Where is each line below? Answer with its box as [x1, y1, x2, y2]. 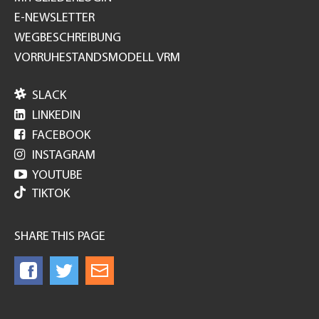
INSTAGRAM [32, 149, 95, 162]
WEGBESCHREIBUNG [14, 31, 121, 45]
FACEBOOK [32, 129, 90, 142]
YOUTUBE [32, 169, 83, 182]
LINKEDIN [32, 109, 80, 122]
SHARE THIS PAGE [14, 230, 105, 244]
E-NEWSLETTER [14, 11, 95, 25]
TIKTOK [32, 187, 70, 201]
